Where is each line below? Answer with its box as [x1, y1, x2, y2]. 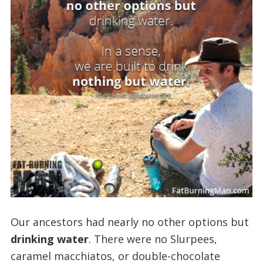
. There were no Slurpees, [88, 231, 217, 246]
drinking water [10, 231, 89, 246]
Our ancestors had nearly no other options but [10, 214, 249, 229]
